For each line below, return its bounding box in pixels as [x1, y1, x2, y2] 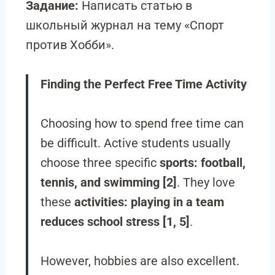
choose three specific [41, 155, 160, 170]
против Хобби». [26, 37, 114, 52]
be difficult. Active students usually [41, 136, 230, 150]
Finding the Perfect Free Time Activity [41, 77, 247, 91]
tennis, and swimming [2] [41, 175, 177, 190]
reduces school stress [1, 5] [41, 214, 190, 229]
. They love [177, 175, 235, 190]
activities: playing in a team [74, 195, 224, 209]
